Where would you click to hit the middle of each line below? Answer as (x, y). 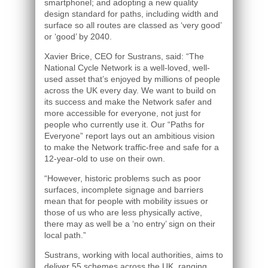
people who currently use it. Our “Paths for (124, 124)
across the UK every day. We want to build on (130, 90)
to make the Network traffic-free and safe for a (132, 147)
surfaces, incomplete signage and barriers (124, 190)
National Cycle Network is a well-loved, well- (127, 68)
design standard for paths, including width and (131, 14)
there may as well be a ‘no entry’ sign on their (130, 224)
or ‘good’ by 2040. (78, 36)
